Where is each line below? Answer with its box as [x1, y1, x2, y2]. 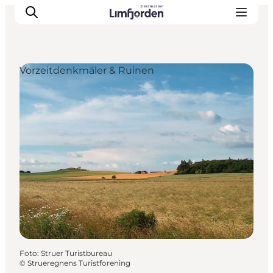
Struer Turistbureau [41, 248, 112, 258]
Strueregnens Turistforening [27, 258, 130, 268]
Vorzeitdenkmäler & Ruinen [19, 65, 154, 76]
